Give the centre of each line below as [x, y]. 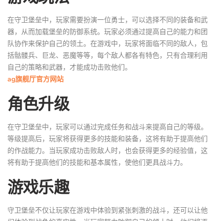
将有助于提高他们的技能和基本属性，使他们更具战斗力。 [97, 162]
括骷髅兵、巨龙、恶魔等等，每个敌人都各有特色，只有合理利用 [108, 55]
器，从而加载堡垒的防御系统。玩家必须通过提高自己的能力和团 [108, 32]
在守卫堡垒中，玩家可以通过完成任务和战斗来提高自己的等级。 [108, 127]
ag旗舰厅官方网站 [36, 79]
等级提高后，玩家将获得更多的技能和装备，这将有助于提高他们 [108, 139]
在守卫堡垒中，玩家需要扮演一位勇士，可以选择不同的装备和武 [108, 20]
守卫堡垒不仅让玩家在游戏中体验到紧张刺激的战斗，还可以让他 [108, 210]
